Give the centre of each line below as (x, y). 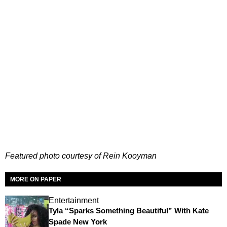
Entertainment (73, 201)
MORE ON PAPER (36, 180)
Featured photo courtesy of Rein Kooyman (81, 156)
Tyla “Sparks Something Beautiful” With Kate (128, 211)
